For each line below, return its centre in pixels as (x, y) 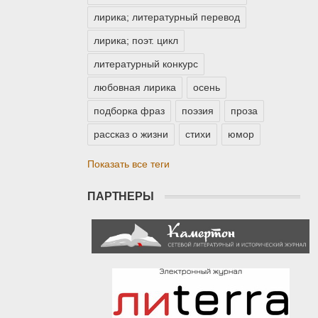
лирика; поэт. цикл (136, 41)
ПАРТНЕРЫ (121, 197)
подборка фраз (129, 111)
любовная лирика (135, 88)
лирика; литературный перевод (167, 17)
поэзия (198, 111)
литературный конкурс (146, 64)
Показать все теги (128, 164)
